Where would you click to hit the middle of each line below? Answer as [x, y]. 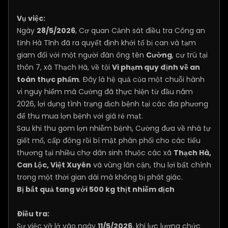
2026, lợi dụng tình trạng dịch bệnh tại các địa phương [112, 104]
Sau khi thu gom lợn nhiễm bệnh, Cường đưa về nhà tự [114, 128]
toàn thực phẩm [48, 79]
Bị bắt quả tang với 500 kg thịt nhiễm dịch [96, 189]
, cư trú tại [190, 55]
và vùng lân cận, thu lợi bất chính [151, 165]
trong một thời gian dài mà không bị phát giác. [100, 177]
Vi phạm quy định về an [156, 67]
